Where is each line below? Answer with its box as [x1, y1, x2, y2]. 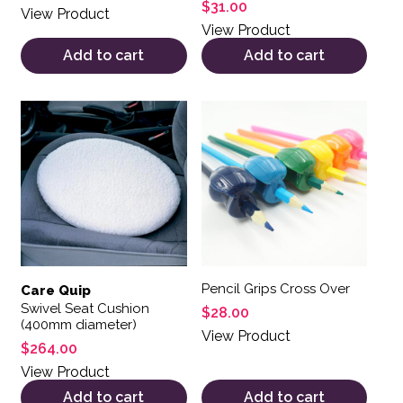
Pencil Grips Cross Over [201, 281, 350, 298]
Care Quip [21, 282, 91, 300]
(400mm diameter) [21, 317, 137, 334]
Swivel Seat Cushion [21, 300, 149, 318]
